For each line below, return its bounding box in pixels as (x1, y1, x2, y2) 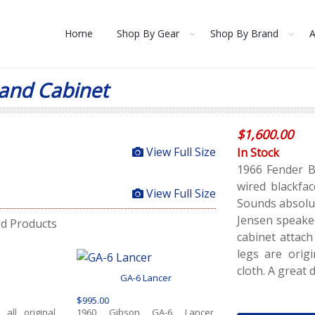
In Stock (236, 145, 279, 160)
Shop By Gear (117, 27, 179, 40)
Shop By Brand (210, 27, 278, 40)
